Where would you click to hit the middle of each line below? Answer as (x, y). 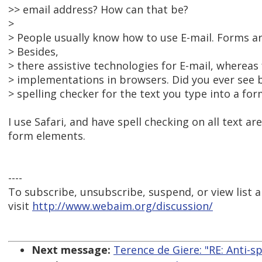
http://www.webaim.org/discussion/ (123, 206)
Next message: (71, 250)
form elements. (47, 136)
